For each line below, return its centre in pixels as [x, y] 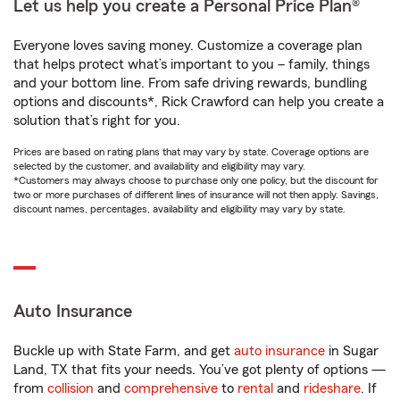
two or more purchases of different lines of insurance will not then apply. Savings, [196, 195]
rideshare [332, 388]
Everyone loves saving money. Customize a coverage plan [188, 46]
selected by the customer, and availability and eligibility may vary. [159, 166]
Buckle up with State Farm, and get [124, 351]
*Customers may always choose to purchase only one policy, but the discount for [196, 180]
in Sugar [352, 351]
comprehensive [171, 388]
